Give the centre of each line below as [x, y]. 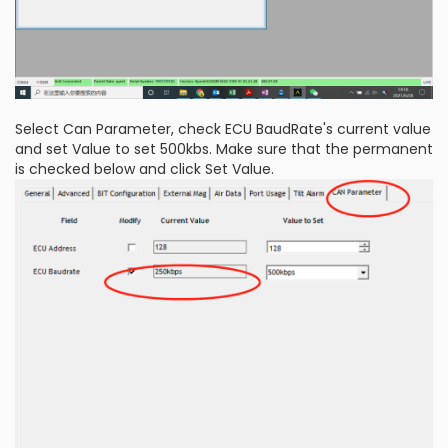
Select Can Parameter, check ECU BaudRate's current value [223, 129]
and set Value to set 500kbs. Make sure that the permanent [224, 149]
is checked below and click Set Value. [144, 169]
